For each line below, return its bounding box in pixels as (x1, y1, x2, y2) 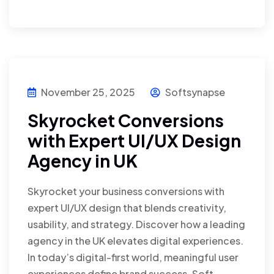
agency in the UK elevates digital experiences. (28, 234, 243, 247)
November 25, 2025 (41, 85, 135, 98)
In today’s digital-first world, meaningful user (28, 250, 239, 264)
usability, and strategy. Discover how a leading (28, 217, 245, 231)
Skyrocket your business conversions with (28, 184, 224, 198)
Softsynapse (163, 85, 225, 98)
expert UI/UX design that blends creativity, (28, 201, 226, 214)
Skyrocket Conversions (28, 109, 224, 131)
